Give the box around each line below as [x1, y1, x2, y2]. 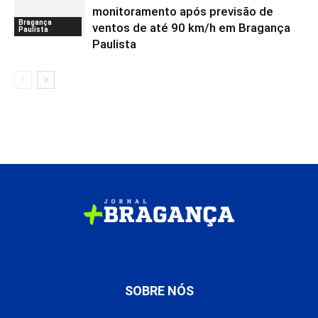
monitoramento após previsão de [92, 4, 273, 18]
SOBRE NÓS [124, 283, 194, 298]
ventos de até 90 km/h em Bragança [92, 21, 290, 35]
